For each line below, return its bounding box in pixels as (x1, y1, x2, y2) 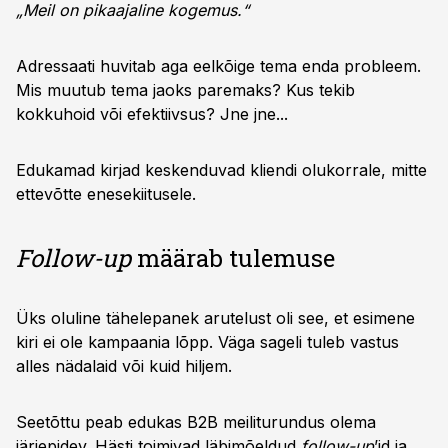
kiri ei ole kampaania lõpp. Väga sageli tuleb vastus (16, 332, 399, 352)
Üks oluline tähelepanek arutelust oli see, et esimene (16, 308, 415, 328)
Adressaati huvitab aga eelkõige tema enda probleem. (16, 56, 421, 76)
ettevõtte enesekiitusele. (16, 184, 196, 204)
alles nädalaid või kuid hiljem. (16, 356, 232, 376)
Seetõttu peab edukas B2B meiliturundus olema (16, 412, 376, 432)
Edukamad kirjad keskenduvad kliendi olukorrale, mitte (16, 160, 427, 180)
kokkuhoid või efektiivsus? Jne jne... (16, 104, 288, 124)
